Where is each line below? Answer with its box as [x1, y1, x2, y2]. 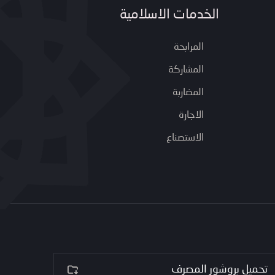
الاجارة [179, 110, 204, 120]
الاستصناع [166, 133, 204, 143]
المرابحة [174, 42, 204, 52]
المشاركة [168, 65, 204, 75]
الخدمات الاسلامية [120, 8, 219, 21]
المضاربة [172, 88, 204, 98]
